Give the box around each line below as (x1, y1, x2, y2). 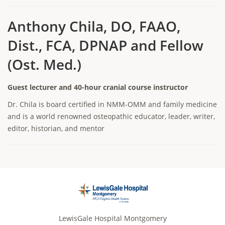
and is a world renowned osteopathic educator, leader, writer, (8, 111, 215, 121)
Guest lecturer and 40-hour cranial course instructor (8, 82, 188, 92)
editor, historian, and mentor (8, 124, 104, 133)
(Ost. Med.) (8, 55, 81, 74)
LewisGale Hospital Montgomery (58, 213, 167, 223)
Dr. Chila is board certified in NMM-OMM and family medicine (8, 99, 217, 109)
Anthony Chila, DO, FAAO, (8, 17, 180, 36)
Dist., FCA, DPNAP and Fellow (8, 36, 203, 55)
